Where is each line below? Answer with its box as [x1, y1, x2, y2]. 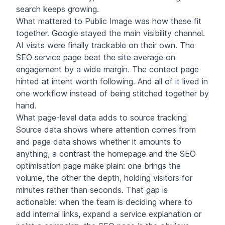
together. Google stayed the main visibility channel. [16, 28, 205, 38]
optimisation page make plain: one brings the [16, 160, 181, 171]
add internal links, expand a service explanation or [16, 208, 201, 219]
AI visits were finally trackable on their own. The [16, 40, 194, 50]
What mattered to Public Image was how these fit [16, 16, 201, 26]
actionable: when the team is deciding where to [16, 196, 192, 207]
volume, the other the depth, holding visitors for [16, 172, 192, 183]
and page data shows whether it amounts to [16, 136, 181, 147]
